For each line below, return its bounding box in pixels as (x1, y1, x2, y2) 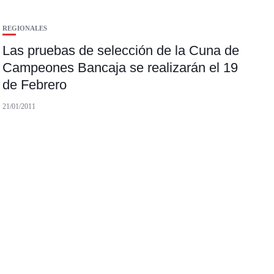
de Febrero (2, 77, 67, 93)
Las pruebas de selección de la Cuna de (2, 43, 240, 59)
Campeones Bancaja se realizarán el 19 (2, 60, 239, 76)
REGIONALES (2, 24, 48, 32)
